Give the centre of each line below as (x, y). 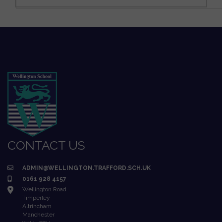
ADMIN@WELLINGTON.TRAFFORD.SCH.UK (86, 168)
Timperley (36, 197)
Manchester (38, 214)
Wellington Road (44, 189)
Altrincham (37, 206)
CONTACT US (46, 145)
